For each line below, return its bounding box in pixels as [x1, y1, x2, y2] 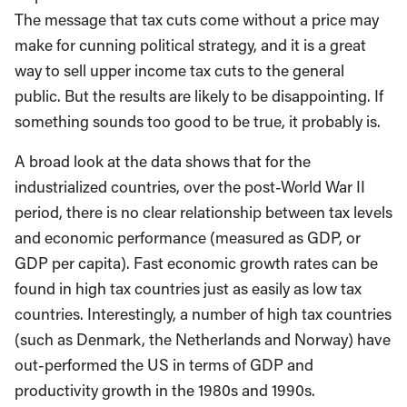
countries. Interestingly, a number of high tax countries [15, 303, 392, 324]
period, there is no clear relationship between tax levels [15, 202, 392, 223]
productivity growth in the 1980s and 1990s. [15, 380, 315, 401]
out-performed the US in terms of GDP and [15, 354, 313, 375]
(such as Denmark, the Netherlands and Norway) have [15, 329, 391, 350]
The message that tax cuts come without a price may [15, 9, 379, 30]
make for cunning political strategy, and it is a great [15, 35, 366, 55]
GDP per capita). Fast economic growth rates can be [15, 253, 378, 273]
